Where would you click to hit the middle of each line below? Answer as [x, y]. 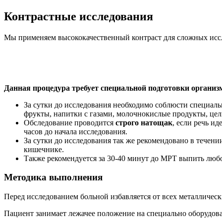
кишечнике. [44, 149]
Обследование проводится [70, 122]
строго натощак [144, 122]
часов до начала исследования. [76, 131]
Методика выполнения [53, 177]
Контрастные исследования [79, 16]
